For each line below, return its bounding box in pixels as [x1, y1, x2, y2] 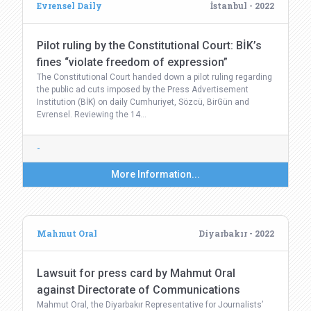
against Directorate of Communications [37, 283, 240, 296]
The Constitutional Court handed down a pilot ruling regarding [37, 72, 272, 82]
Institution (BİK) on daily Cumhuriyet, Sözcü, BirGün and [37, 97, 249, 107]
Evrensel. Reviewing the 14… [37, 110, 146, 119]
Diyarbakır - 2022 [199, 228, 274, 239]
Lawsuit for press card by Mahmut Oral [37, 267, 235, 280]
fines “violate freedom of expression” [37, 56, 228, 69]
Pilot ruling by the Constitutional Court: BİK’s [37, 39, 262, 52]
